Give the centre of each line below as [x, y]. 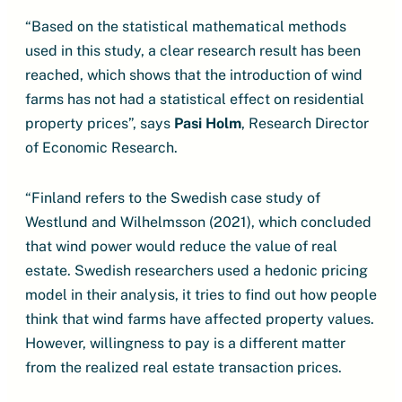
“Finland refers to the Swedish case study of [173, 198]
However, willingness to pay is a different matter [185, 343]
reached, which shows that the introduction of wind [194, 75]
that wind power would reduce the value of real [181, 246]
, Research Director [305, 123]
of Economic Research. [101, 148]
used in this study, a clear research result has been [193, 51]
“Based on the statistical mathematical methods [186, 26]
